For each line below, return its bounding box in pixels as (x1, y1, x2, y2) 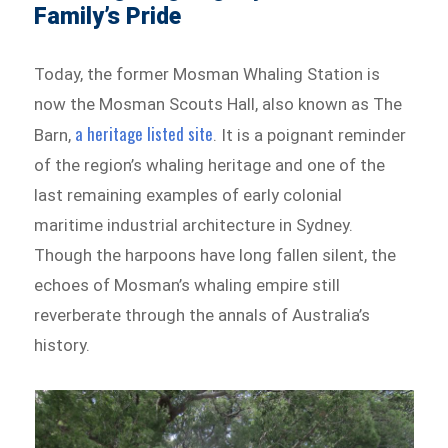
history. (34, 335, 91, 356)
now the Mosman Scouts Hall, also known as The (34, 94, 403, 115)
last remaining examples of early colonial (34, 185, 343, 206)
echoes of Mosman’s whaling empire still (34, 275, 341, 296)
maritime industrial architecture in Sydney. (34, 215, 354, 236)
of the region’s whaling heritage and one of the (34, 155, 386, 176)
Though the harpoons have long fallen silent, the (34, 245, 397, 266)
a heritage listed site (75, 121, 214, 147)
